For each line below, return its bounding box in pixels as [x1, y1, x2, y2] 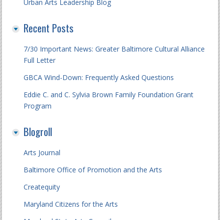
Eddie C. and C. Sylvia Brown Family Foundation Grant [24, 90, 194, 99]
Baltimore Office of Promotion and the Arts [24, 165, 163, 174]
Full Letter [24, 55, 56, 65]
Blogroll [24, 124, 53, 139]
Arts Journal [24, 148, 61, 157]
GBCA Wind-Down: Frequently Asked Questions [24, 73, 174, 82]
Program [24, 101, 52, 110]
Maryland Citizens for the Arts [24, 199, 118, 209]
